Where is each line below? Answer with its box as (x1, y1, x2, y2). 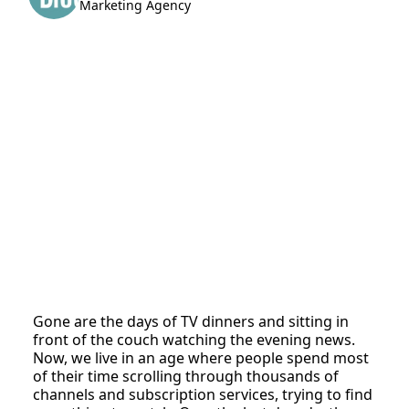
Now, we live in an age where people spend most (33, 347, 370, 368)
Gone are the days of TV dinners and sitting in (33, 310, 350, 331)
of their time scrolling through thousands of (33, 365, 340, 386)
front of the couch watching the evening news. (33, 329, 356, 350)
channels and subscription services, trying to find (33, 383, 373, 404)
